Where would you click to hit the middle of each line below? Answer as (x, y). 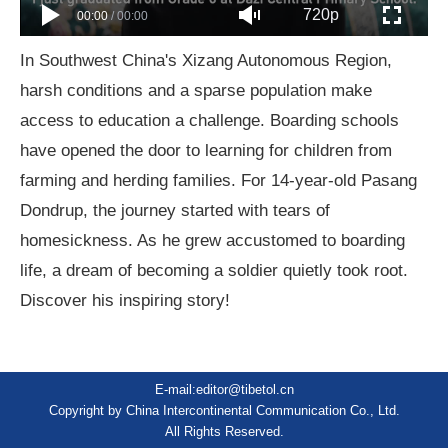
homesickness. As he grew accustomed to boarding (213, 239)
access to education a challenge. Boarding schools (210, 119)
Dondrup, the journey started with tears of (175, 209)
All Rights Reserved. (224, 431)
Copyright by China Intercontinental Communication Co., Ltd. (224, 410)
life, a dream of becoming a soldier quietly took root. (214, 269)
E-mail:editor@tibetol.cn (224, 389)
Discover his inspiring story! (128, 299)
